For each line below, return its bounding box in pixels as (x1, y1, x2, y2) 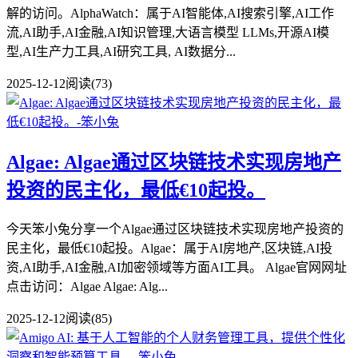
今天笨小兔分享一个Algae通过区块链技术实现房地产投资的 (6, 222, 344, 237)
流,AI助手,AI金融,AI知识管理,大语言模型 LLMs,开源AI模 (6, 26, 329, 40)
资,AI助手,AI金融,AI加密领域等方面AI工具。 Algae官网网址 (6, 261, 347, 275)
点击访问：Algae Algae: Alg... (6, 280, 168, 294)
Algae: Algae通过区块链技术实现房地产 (6, 152, 341, 173)
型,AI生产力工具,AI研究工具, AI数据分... (6, 45, 236, 59)
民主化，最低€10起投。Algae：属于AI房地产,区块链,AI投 (6, 241, 332, 256)
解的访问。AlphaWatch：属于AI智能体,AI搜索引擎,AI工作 (6, 6, 334, 21)
